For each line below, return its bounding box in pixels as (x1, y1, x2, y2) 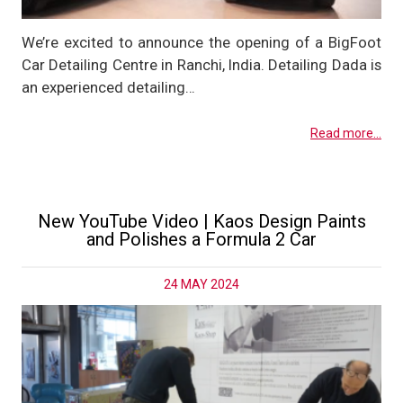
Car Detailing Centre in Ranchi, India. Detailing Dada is (22, 56, 381, 75)
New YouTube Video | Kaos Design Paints (37, 210, 366, 232)
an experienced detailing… (22, 78, 195, 97)
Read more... (310, 126, 381, 141)
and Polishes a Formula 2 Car (86, 228, 317, 250)
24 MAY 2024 (164, 276, 239, 291)
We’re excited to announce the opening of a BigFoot (22, 33, 381, 52)
